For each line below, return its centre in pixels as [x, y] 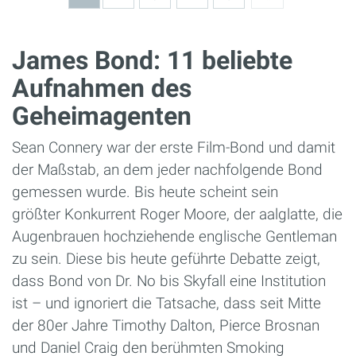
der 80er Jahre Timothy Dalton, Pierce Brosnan [166, 325]
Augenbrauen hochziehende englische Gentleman [174, 236]
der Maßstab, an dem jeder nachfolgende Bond [167, 169]
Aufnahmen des [102, 88]
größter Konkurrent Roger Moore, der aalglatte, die [177, 214]
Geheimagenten [102, 116]
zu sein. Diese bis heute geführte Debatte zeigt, [166, 258]
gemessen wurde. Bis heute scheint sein [145, 192]
